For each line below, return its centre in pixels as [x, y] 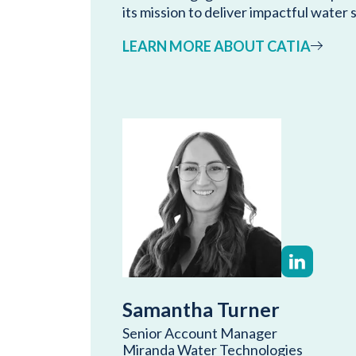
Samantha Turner [201, 309]
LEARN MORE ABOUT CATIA [217, 46]
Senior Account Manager [200, 333]
